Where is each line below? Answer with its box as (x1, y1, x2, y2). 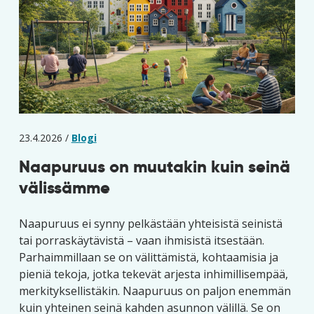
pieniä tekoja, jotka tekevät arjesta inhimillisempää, (18, 266, 288, 282)
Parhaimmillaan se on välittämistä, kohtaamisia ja (18, 250, 278, 265)
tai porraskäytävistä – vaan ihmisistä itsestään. (18, 233, 264, 248)
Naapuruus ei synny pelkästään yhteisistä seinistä (18, 216, 282, 231)
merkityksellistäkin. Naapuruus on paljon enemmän (18, 283, 291, 299)
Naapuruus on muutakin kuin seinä (18, 156, 290, 177)
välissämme (18, 177, 110, 198)
